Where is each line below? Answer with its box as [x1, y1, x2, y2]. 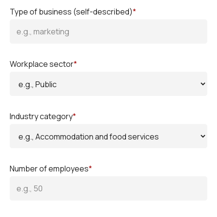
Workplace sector [10, 58, 74, 69]
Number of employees [10, 163, 89, 174]
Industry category [10, 110, 73, 122]
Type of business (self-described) [10, 6, 133, 17]
